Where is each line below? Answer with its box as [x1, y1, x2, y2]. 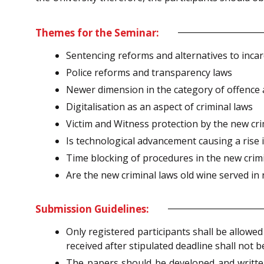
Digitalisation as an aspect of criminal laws [66, 100, 253, 113]
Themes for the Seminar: [35, 25, 159, 39]
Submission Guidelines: [35, 202, 149, 216]
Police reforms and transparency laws [66, 65, 232, 79]
